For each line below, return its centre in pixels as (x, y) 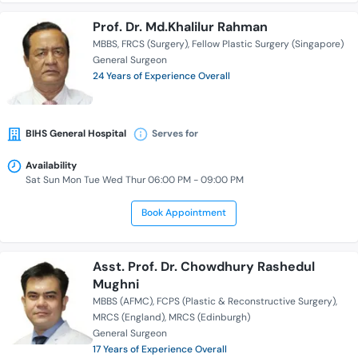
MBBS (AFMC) (123, 302)
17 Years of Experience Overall (160, 350)
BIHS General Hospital (76, 134)
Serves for (175, 134)
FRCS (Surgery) (155, 44)
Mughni (116, 284)
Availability (51, 166)
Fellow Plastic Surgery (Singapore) (268, 44)
